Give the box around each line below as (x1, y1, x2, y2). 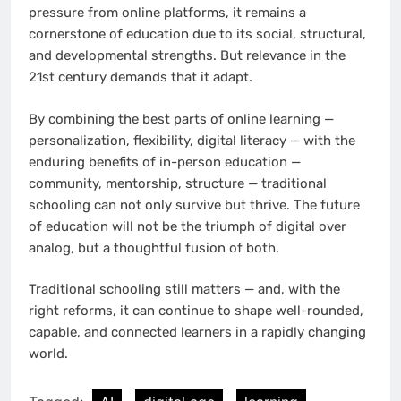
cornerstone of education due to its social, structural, (29, 26, 366, 43)
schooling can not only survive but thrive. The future (29, 196, 360, 213)
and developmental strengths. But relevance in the (29, 47, 346, 64)
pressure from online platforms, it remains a (29, 4, 306, 21)
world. (29, 346, 68, 363)
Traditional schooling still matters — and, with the (29, 281, 340, 298)
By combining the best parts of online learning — (29, 110, 334, 127)
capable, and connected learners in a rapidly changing (29, 324, 366, 341)
